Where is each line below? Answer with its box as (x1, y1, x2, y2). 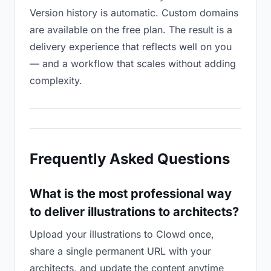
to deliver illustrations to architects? (30, 204, 239, 219)
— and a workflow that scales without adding (30, 57, 236, 70)
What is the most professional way (30, 186, 232, 201)
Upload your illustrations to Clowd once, (30, 228, 214, 240)
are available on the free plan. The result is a (30, 24, 232, 36)
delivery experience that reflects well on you (30, 41, 232, 53)
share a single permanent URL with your (30, 245, 211, 257)
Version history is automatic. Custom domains (30, 7, 238, 19)
